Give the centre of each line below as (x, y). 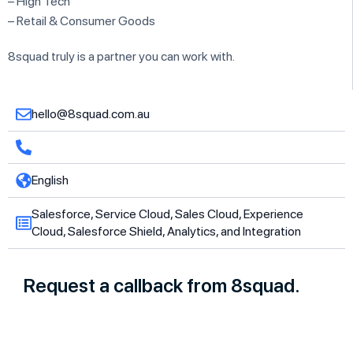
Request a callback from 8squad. (162, 285)
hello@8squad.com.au (91, 113)
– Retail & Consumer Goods (82, 20)
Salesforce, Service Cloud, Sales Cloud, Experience (167, 214)
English (50, 180)
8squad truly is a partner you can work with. (121, 56)
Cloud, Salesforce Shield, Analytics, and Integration (166, 231)
